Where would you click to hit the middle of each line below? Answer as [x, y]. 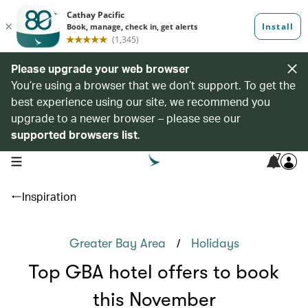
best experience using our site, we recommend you [141, 101]
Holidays [215, 243]
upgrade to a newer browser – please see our [126, 118]
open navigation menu [54, 160]
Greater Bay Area [117, 243]
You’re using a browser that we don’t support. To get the [153, 85]
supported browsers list [74, 134]
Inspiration [49, 196]
